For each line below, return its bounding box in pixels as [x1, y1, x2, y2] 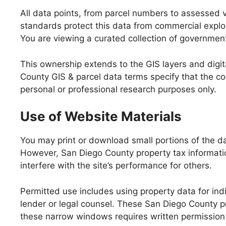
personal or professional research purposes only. [20, 84, 216, 94]
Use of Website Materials [20, 108, 182, 124]
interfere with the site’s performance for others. [20, 160, 212, 171]
